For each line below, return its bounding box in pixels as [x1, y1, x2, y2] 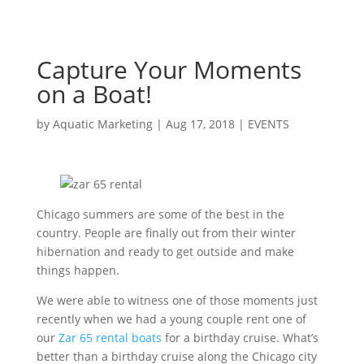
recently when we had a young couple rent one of [36, 310, 306, 327]
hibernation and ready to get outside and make [36, 243, 294, 259]
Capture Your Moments [36, 52, 301, 86]
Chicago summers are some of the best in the [36, 206, 284, 222]
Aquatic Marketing [52, 115, 153, 132]
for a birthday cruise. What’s [161, 329, 318, 345]
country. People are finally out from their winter [36, 224, 296, 240]
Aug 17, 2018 [165, 115, 235, 132]
